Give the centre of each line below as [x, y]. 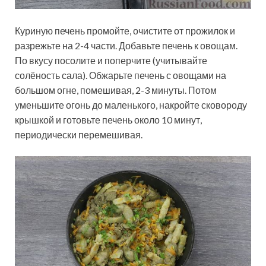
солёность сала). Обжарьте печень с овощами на [121, 75]
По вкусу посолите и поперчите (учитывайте [111, 61]
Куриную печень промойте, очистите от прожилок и [125, 31]
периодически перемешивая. [79, 135]
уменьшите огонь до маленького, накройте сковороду [131, 105]
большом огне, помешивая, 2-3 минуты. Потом [116, 90]
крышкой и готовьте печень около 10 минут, [108, 120]
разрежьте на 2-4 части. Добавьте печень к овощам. [126, 46]
